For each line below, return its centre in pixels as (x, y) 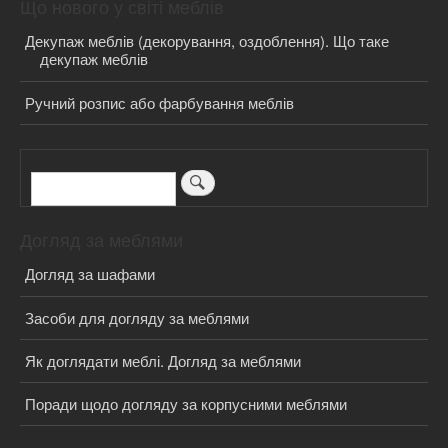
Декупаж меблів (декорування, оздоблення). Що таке (207, 41)
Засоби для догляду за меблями (137, 317)
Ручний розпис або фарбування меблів (159, 102)
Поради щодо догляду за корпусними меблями (186, 403)
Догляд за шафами (90, 274)
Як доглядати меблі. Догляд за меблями (163, 360)
